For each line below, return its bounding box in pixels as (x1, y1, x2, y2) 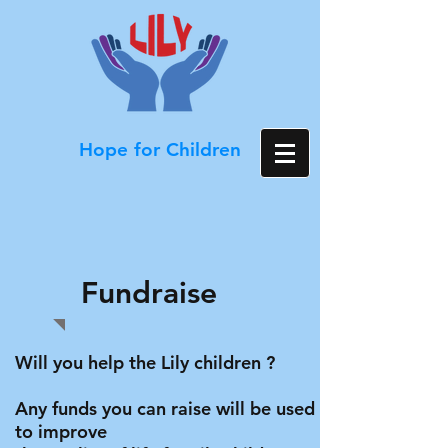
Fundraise (81, 275, 217, 311)
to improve (15, 420, 107, 443)
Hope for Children (79, 138, 241, 161)
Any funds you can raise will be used (15, 397, 315, 420)
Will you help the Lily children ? (15, 351, 275, 374)
